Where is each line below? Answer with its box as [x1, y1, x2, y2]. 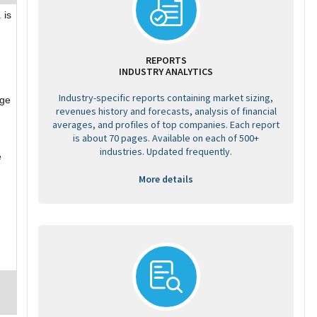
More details [139, 173, 193, 185]
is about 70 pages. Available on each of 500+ [73, 132, 259, 144]
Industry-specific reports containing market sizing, [59, 91, 273, 104]
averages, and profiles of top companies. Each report [52, 118, 279, 131]
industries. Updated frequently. [100, 145, 232, 158]
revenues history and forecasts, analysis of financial [55, 105, 277, 117]
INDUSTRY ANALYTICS [119, 65, 213, 78]
